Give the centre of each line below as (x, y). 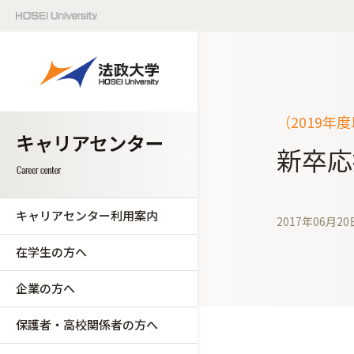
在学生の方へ (51, 252)
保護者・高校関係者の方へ (87, 324)
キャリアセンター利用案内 (87, 215)
